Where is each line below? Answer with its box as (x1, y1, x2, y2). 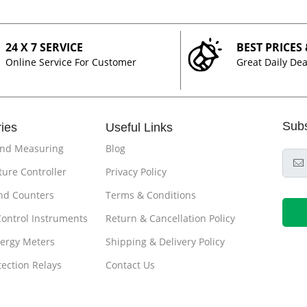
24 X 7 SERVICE (5, 39, 83, 55)
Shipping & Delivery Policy (106, 234, 225, 248)
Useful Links (106, 120, 173, 134)
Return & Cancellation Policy (106, 211, 236, 225)
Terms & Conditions (106, 188, 197, 201)
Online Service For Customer (5, 55, 136, 69)
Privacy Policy (106, 164, 167, 178)
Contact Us (106, 258, 156, 271)
